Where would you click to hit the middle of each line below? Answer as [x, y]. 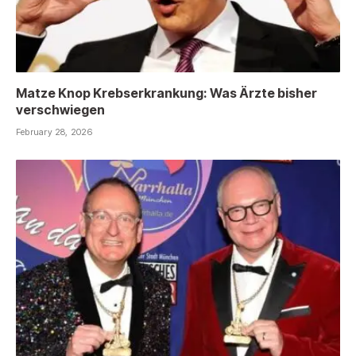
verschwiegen [60, 109]
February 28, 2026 [54, 132]
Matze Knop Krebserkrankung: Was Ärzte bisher [166, 93]
